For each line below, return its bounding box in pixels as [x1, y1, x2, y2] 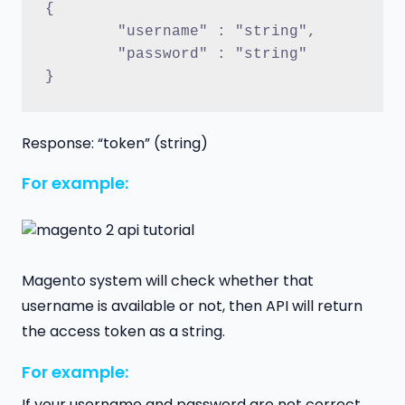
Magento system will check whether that [22, 270, 314, 292]
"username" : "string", [117, 24, 316, 41]
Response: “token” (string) [22, 132, 208, 154]
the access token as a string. [22, 321, 225, 343]
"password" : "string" [117, 46, 307, 63]
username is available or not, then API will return [22, 296, 363, 317]
